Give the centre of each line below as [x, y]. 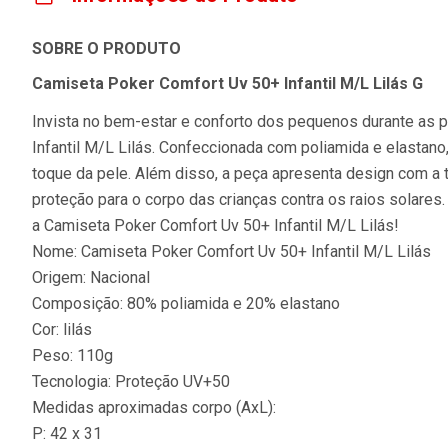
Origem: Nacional [91, 277]
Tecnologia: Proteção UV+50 [131, 381]
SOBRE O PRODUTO [106, 48]
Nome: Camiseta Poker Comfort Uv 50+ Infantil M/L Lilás [231, 251]
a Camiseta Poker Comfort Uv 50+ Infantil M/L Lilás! [215, 225]
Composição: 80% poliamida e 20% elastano [186, 303]
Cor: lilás [62, 329]
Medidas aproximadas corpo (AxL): [154, 407]
